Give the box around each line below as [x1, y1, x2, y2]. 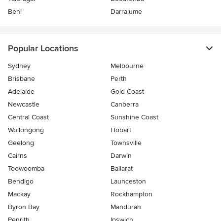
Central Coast [8, 113, 49, 121]
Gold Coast [110, 87, 144, 96]
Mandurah [110, 203, 141, 211]
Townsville [110, 139, 142, 147]
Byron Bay [8, 203, 39, 211]
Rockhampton [110, 190, 152, 198]
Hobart [110, 126, 131, 134]
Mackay [8, 190, 31, 198]
